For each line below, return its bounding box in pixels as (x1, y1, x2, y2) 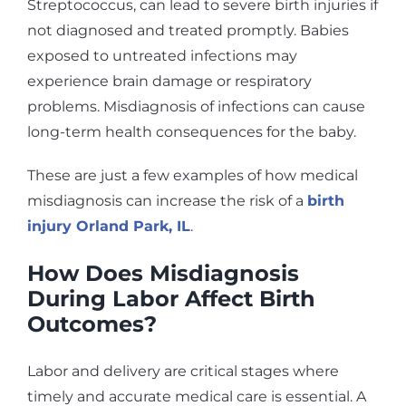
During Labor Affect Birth (27, 285, 315, 312)
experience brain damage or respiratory (27, 72, 312, 90)
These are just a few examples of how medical (27, 166, 358, 184)
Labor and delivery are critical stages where (27, 362, 339, 380)
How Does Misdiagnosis (27, 259, 299, 286)
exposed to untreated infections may (27, 46, 297, 64)
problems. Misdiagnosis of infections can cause (27, 97, 365, 115)
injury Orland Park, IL (27, 217, 190, 235)
